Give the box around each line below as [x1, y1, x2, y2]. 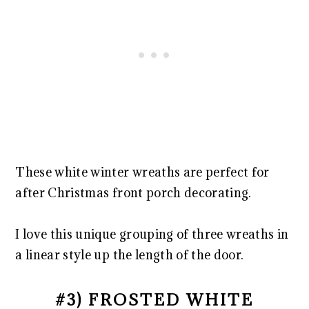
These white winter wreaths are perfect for [15, 164, 270, 181]
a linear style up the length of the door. [15, 247, 244, 263]
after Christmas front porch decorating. [15, 185, 252, 201]
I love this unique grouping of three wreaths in [15, 226, 289, 243]
